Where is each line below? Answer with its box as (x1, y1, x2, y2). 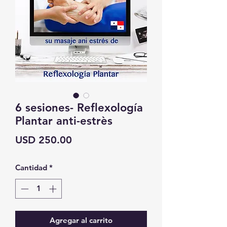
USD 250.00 (15, 134, 72, 146)
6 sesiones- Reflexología (15, 101, 143, 115)
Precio (71, 133, 101, 145)
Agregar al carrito (50, 215, 112, 225)
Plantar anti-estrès (15, 114, 112, 128)
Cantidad (15, 163, 47, 172)
